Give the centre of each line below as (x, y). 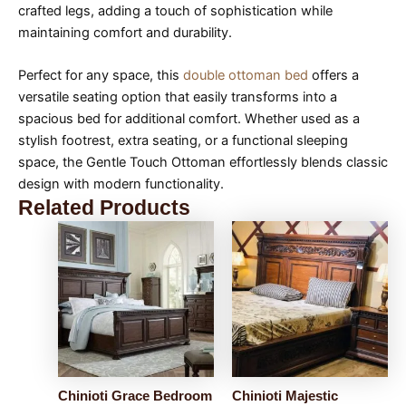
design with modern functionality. (121, 184)
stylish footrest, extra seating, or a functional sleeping (183, 141)
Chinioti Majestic (285, 396)
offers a (333, 76)
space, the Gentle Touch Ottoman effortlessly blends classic (203, 163)
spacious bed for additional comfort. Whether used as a (189, 119)
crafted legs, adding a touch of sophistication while (175, 10)
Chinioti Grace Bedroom (135, 396)
